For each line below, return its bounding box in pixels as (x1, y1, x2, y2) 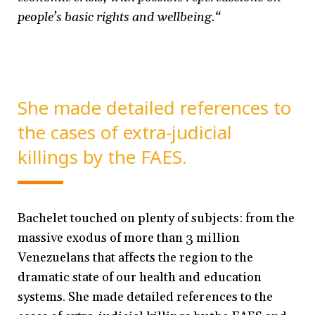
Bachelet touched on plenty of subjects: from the (18, 210, 295, 227)
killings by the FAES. (18, 144, 188, 170)
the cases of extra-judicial (18, 120, 233, 146)
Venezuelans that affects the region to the (18, 250, 253, 266)
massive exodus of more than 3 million (18, 230, 240, 247)
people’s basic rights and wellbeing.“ (18, 9, 220, 26)
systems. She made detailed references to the (18, 289, 273, 306)
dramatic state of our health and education (18, 269, 262, 286)
